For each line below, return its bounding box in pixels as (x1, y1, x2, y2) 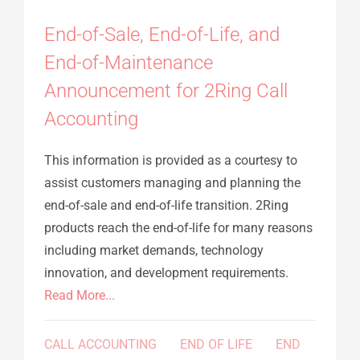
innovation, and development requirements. (44, 265, 288, 281)
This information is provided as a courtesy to (44, 153, 297, 169)
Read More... (44, 288, 115, 304)
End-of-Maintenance (44, 51, 213, 75)
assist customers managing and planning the (44, 175, 301, 191)
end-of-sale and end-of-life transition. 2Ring (44, 198, 288, 214)
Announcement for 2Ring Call (44, 80, 288, 103)
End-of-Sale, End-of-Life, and (44, 23, 280, 47)
